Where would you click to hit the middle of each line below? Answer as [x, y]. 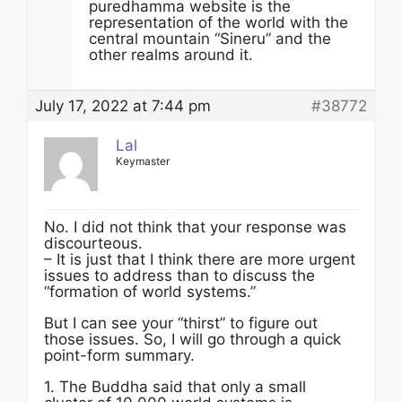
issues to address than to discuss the [179, 275]
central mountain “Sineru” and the [210, 39]
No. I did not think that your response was [195, 227]
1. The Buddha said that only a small [175, 387]
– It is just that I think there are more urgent [200, 259]
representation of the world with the [218, 22]
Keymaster [143, 161]
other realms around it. [173, 55]
